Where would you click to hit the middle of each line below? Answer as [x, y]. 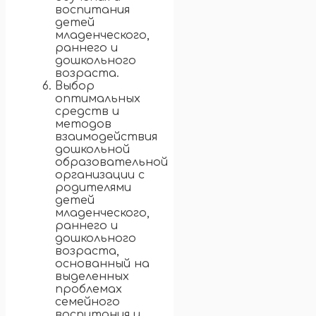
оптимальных [98, 99]
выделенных [92, 277]
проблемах [89, 290]
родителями [93, 188]
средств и [87, 112]
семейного [87, 302]
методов [83, 124]
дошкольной [92, 150]
